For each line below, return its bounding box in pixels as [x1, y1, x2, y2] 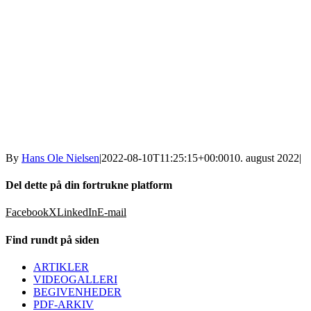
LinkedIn [57, 206, 97, 219]
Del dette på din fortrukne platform [6, 179, 172, 192]
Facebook [6, 206, 49, 219]
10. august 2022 [229, 151, 299, 164]
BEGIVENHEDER [33, 285, 121, 298]
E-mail [97, 206, 126, 219]
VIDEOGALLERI [33, 273, 117, 285]
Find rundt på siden [6, 233, 99, 246]
